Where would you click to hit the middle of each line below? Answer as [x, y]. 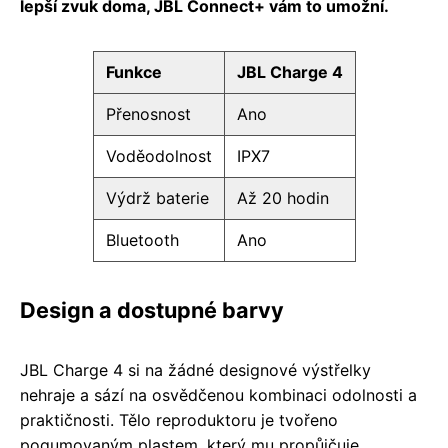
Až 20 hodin [282, 198]
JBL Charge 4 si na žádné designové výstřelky [195, 370]
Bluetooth [142, 240]
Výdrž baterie [157, 198]
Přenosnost [148, 114]
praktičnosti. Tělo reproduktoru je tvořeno [179, 420]
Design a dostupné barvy [152, 310]
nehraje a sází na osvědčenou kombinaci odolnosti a [218, 395]
